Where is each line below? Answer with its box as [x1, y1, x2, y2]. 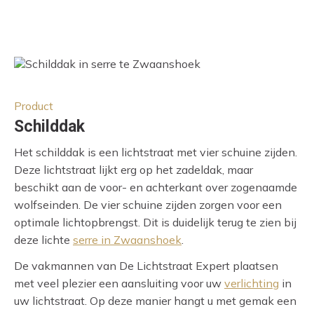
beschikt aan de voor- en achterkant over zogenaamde [14, 180, 297, 195]
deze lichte [14, 233, 73, 247]
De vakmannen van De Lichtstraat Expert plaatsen [14, 259, 278, 273]
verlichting [224, 276, 279, 291]
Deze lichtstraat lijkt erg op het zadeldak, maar [14, 163, 253, 177]
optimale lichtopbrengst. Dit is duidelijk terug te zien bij [14, 215, 296, 230]
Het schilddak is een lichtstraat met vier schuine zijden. [14, 145, 297, 160]
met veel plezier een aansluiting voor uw [14, 276, 224, 291]
